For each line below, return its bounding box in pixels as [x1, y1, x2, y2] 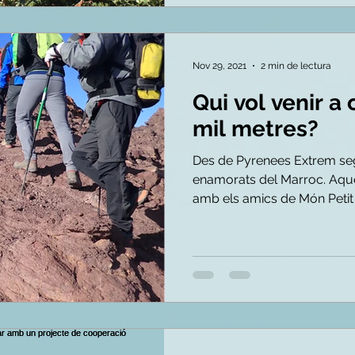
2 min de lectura [261, 60, 331, 71]
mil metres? [193, 116, 319, 142]
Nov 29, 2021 [193, 60, 246, 71]
